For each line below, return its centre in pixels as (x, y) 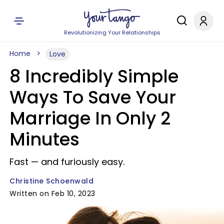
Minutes (44, 139)
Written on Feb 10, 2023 (52, 193)
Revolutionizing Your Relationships (112, 32)
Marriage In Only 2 (90, 118)
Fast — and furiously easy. (67, 162)
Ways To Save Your (93, 97)
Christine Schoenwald (51, 181)
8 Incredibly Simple (94, 76)
